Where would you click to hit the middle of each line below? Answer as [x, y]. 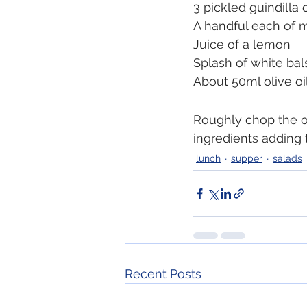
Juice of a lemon [242, 45]
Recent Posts [163, 274]
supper [247, 159]
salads [287, 159]
